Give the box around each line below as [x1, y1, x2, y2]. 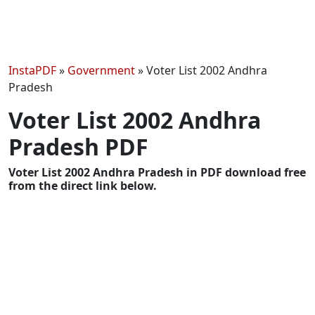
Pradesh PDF [8, 131, 148, 162]
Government [67, 62, 135, 78]
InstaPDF [8, 62, 56, 78]
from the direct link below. [8, 177, 157, 193]
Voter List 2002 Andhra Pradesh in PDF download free [8, 164, 306, 180]
